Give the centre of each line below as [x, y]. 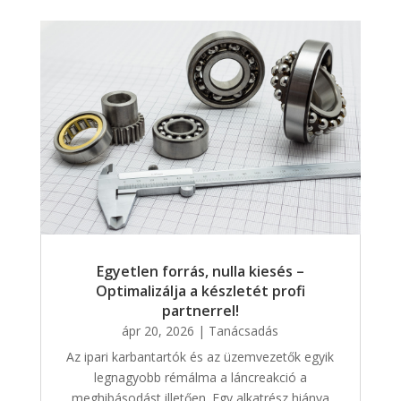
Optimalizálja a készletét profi [200, 291]
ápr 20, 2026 [158, 331]
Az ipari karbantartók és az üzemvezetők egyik [200, 357]
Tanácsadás [244, 331]
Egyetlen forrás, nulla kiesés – [200, 272]
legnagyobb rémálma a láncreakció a [200, 378]
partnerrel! [200, 311]
